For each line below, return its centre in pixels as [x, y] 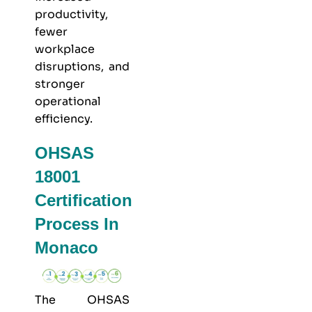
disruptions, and [82, 67]
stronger [60, 84]
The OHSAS [82, 300]
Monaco [67, 248]
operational [68, 102]
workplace [65, 49]
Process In [77, 224]
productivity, [71, 15]
